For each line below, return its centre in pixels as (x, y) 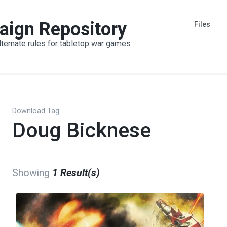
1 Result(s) (76, 173)
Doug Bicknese (82, 130)
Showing (32, 173)
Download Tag (36, 111)
